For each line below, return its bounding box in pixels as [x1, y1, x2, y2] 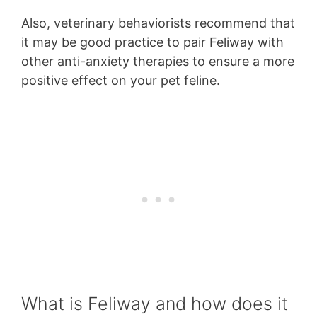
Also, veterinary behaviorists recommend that [21, 16, 295, 31]
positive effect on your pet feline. [21, 73, 224, 88]
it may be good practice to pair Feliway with [21, 35, 284, 50]
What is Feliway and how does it [21, 293, 288, 315]
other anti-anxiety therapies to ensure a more [21, 54, 294, 69]
